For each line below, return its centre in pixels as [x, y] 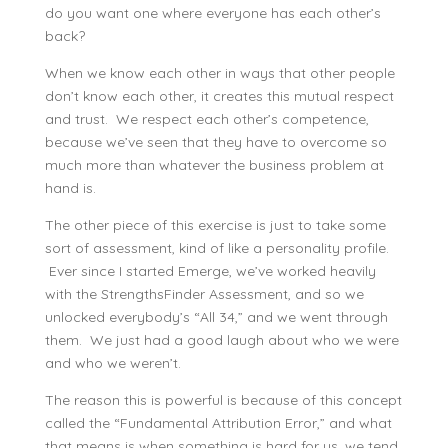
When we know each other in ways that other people [219, 73]
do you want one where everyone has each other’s [212, 13]
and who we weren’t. [112, 363]
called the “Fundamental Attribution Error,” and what [218, 423]
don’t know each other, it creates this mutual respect [219, 96]
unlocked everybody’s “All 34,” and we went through [216, 317]
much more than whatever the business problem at [214, 165]
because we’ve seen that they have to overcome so [215, 142]
